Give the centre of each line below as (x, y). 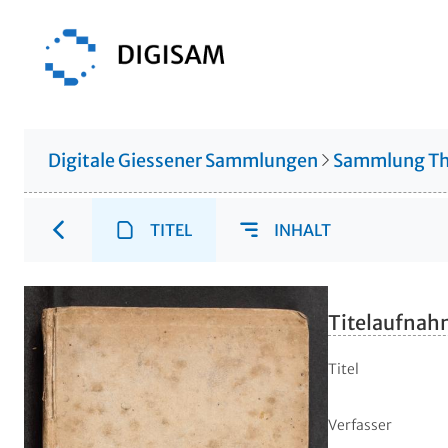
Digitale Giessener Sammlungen (183, 160)
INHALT (302, 230)
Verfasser (360, 425)
